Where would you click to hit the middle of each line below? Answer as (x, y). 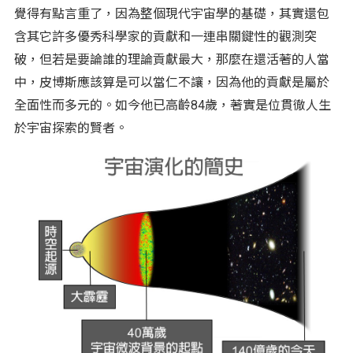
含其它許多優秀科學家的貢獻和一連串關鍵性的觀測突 (165, 36)
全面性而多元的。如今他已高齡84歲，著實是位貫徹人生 (172, 105)
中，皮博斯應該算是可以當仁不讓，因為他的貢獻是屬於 (171, 82)
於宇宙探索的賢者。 (71, 128)
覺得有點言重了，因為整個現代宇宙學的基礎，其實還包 (171, 13)
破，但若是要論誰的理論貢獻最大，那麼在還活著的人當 (171, 59)
